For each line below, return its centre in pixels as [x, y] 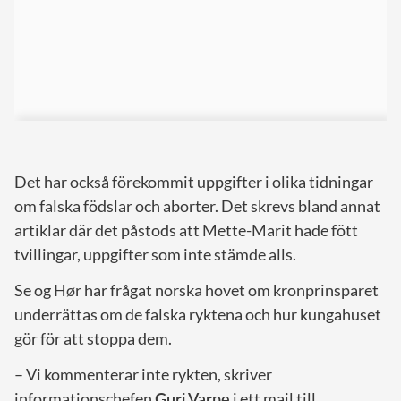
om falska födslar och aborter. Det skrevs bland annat [197, 206]
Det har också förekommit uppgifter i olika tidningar [194, 182]
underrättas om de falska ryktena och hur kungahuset [198, 315]
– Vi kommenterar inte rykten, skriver [143, 375]
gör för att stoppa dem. [93, 339]
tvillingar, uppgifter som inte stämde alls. [155, 255]
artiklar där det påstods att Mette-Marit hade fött [186, 230]
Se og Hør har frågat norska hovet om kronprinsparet [196, 290]
